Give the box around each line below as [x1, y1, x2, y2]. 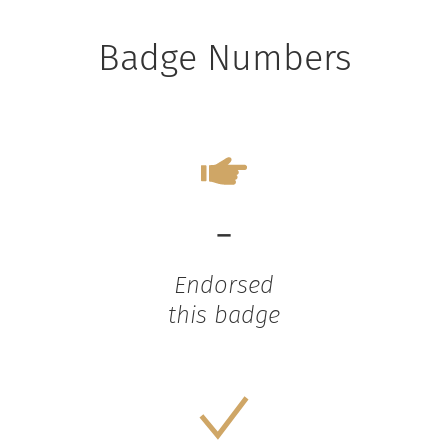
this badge [168, 301, 280, 330]
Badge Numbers [97, 36, 351, 81]
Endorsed [174, 271, 274, 300]
